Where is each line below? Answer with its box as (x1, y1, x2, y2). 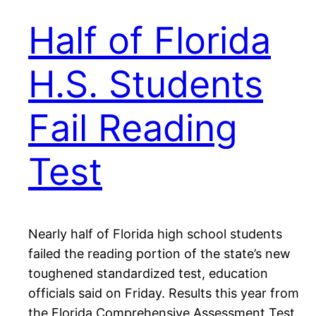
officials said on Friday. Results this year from (28, 286, 299, 301)
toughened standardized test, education (28, 266, 268, 281)
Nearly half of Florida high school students (28, 226, 282, 242)
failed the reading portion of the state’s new (28, 246, 291, 262)
